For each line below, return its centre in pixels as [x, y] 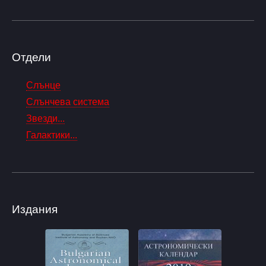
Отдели [31, 57]
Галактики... [52, 135]
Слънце [43, 85]
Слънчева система [68, 102]
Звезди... [45, 119]
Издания [35, 210]
